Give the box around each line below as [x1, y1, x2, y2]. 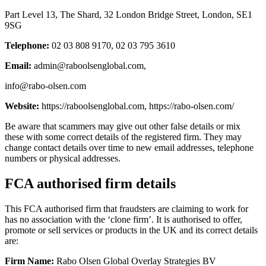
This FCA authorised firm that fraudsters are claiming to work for [5, 204, 248, 214]
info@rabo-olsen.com [5, 81, 86, 91]
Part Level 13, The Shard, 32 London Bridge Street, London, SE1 [5, 9, 252, 20]
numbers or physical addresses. [5, 153, 121, 164]
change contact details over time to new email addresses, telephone [5, 142, 254, 153]
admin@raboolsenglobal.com [34, 61, 144, 71]
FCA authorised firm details [5, 176, 176, 192]
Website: [5, 101, 39, 112]
